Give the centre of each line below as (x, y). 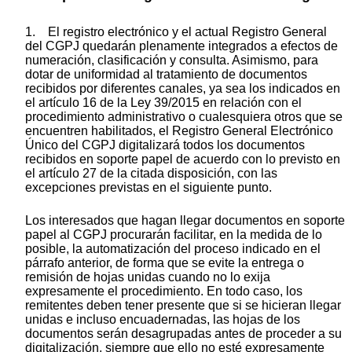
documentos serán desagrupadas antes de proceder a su (183, 333)
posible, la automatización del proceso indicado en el (173, 248)
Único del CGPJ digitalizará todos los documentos (165, 145)
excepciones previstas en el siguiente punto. (148, 187)
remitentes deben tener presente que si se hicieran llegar (183, 305)
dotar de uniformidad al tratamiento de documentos (166, 74)
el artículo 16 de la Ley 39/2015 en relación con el (163, 102)
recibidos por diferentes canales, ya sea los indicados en (183, 88)
